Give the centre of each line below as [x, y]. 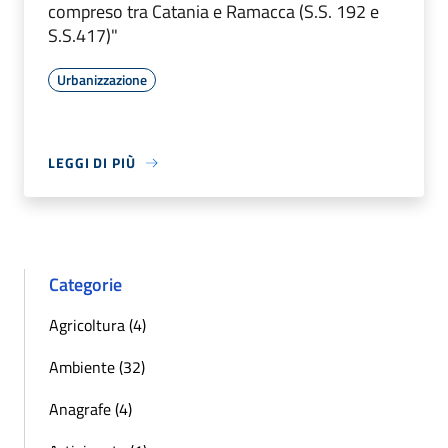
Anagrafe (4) [90, 409]
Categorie [85, 285]
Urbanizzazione [102, 80]
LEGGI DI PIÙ [92, 163]
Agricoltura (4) [97, 325]
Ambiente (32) [97, 367]
